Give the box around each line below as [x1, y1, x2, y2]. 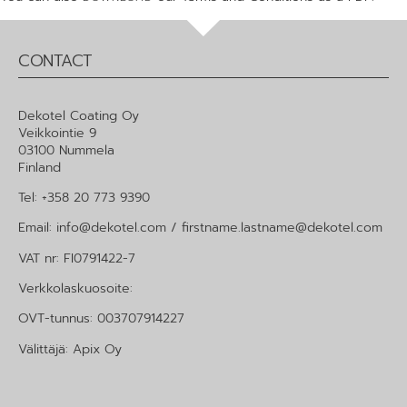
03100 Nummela [18, 140, 114, 160]
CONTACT [18, 47, 93, 74]
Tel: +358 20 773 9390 [18, 187, 150, 207]
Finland [18, 157, 61, 177]
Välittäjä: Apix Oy [18, 339, 122, 359]
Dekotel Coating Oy [18, 105, 139, 125]
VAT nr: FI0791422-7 [18, 248, 135, 268]
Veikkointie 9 [18, 123, 96, 143]
